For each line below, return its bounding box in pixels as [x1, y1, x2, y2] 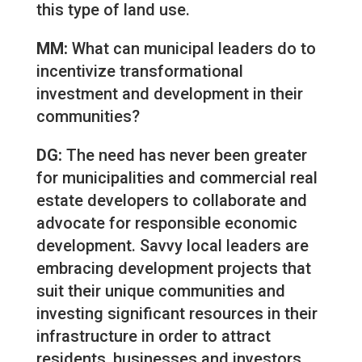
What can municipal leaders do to [67, 39, 316, 59]
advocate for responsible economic [36, 213, 297, 234]
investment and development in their [36, 84, 303, 104]
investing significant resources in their [36, 304, 318, 324]
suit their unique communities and [36, 281, 285, 301]
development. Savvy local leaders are [36, 236, 309, 256]
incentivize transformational [36, 61, 243, 82]
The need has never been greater [61, 145, 307, 166]
